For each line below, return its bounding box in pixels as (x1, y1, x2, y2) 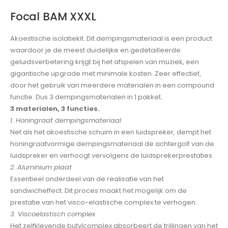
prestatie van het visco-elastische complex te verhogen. (10, 197, 197, 208)
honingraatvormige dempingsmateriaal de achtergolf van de (10, 139, 214, 149)
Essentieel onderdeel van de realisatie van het (10, 174, 164, 184)
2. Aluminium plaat (10, 162, 72, 173)
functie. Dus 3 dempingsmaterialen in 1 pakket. (10, 92, 162, 102)
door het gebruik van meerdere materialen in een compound (10, 80, 214, 91)
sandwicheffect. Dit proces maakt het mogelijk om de (10, 186, 187, 196)
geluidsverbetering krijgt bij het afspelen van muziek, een (10, 57, 199, 67)
